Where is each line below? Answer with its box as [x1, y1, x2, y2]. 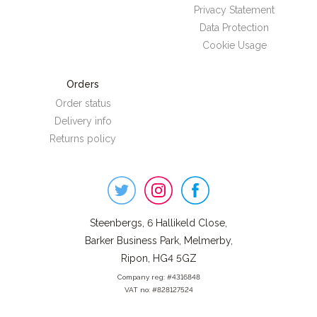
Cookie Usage [202, 40, 267, 52]
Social [13, 200, 39, 212]
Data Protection [200, 22, 269, 34]
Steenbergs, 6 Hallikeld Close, [90, 217, 227, 229]
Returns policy [50, 133, 116, 145]
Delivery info [54, 115, 112, 127]
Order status [54, 98, 111, 110]
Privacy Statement [194, 4, 275, 16]
